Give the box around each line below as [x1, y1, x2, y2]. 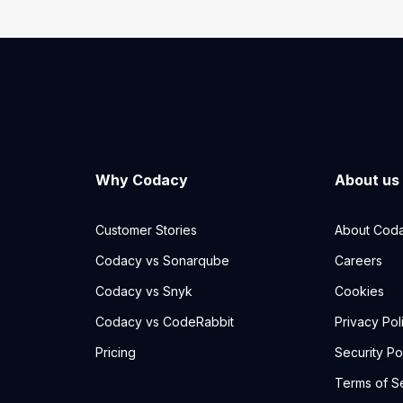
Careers [335, 253, 383, 269]
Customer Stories [94, 222, 197, 238]
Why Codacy [94, 171, 188, 190]
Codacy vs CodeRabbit [94, 314, 234, 330]
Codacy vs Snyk [94, 283, 193, 300]
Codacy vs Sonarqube [94, 253, 229, 269]
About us [335, 171, 400, 190]
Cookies [335, 283, 385, 300]
